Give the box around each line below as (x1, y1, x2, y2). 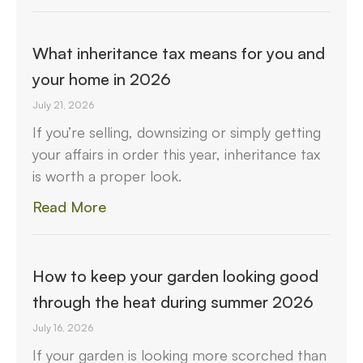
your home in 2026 (32, 68, 171, 89)
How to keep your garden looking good (32, 265, 318, 286)
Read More (32, 197, 106, 216)
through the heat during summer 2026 (32, 291, 314, 312)
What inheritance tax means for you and (32, 42, 325, 63)
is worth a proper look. (32, 166, 181, 185)
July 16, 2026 (32, 321, 93, 334)
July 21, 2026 (32, 98, 94, 111)
